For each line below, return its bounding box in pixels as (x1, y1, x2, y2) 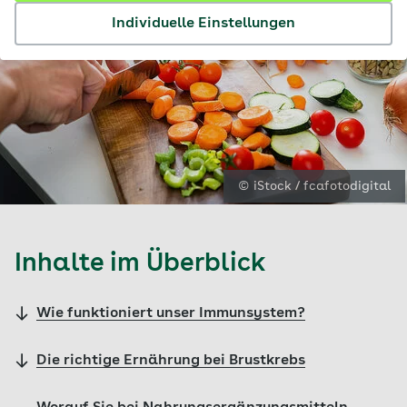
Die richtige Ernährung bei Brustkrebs (36, 353, 305, 368)
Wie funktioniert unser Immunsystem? (36, 306, 305, 321)
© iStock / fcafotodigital (238, 180, 391, 193)
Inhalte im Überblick (15, 252, 266, 277)
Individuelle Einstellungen (112, 16, 295, 31)
